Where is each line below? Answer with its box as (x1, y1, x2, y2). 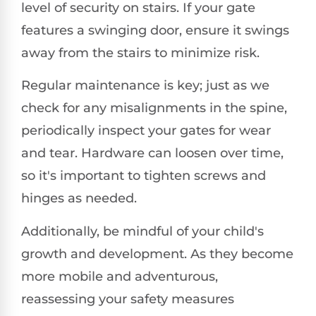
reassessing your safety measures (21, 291, 234, 307)
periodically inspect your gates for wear (21, 123, 271, 139)
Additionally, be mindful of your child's (21, 223, 264, 239)
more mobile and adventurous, (21, 268, 218, 284)
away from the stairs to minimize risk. (21, 44, 260, 61)
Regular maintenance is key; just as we (21, 78, 269, 94)
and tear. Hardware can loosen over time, (21, 145, 284, 162)
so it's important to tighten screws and (21, 168, 266, 184)
